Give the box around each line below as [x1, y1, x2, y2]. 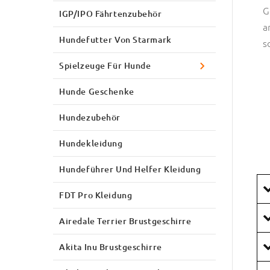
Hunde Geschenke [59, 85, 134, 97]
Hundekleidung [59, 137, 123, 149]
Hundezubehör [59, 111, 121, 123]
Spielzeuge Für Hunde [59, 59, 151, 71]
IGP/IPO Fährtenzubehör [59, 7, 162, 19]
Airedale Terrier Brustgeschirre [59, 215, 192, 227]
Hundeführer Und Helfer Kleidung [59, 163, 201, 175]
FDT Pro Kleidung [59, 189, 133, 201]
